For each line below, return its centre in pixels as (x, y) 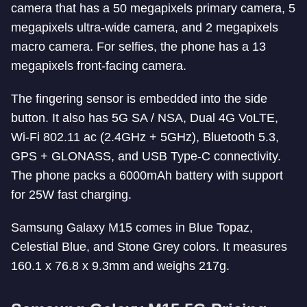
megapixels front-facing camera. (99, 66)
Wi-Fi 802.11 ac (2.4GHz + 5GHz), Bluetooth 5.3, (145, 137)
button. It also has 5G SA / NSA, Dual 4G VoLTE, (145, 118)
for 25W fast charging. (71, 195)
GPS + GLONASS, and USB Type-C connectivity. (146, 156)
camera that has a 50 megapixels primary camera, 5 (153, 8)
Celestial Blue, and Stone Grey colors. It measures (149, 247)
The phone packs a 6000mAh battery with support (147, 175)
